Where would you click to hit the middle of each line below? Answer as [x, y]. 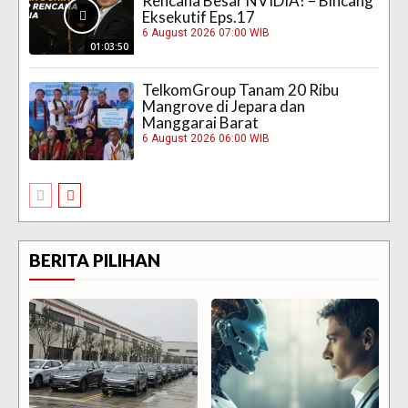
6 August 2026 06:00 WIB [206, 139]
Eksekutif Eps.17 [199, 16]
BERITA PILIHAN [95, 260]
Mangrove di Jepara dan [224, 107]
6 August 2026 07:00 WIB [206, 32]
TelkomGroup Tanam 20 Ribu [241, 90]
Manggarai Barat [201, 123]
